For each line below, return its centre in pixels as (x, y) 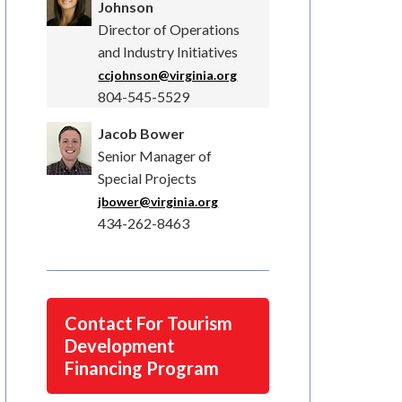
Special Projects (148, 179)
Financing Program (142, 368)
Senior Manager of (155, 156)
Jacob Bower (142, 134)
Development (120, 346)
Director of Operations (169, 30)
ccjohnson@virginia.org (168, 75)
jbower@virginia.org (158, 202)
